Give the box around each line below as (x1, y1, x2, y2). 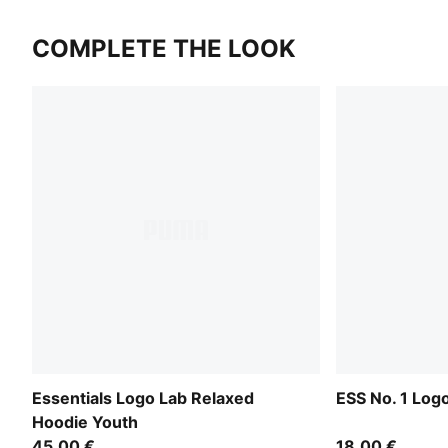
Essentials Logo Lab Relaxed (32, 387, 254, 408)
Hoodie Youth (32, 411, 138, 432)
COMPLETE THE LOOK (32, 33, 296, 63)
